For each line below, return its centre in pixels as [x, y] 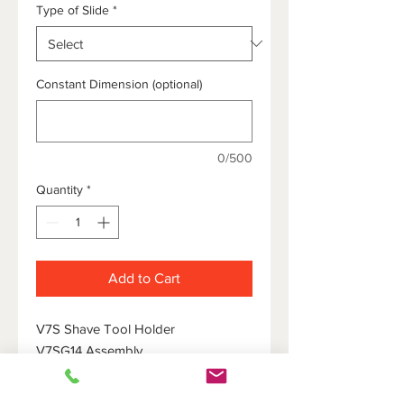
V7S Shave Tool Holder [107, 328]
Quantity [60, 189]
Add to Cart [144, 278]
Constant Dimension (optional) [119, 83]
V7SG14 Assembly [89, 350]
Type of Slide [73, 9]
